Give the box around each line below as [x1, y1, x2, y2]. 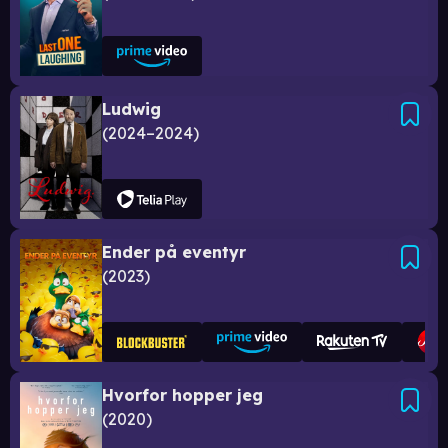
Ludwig [102, 98, 161, 119]
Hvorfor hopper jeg [102, 384, 263, 405]
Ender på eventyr [102, 241, 246, 262]
